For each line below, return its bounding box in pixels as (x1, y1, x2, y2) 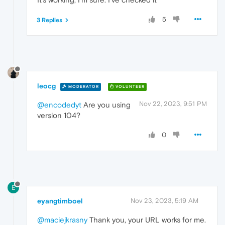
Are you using (81, 100, 131, 109)
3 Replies (37, 17, 62, 24)
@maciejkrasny (37, 215, 87, 224)
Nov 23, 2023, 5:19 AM (131, 196, 198, 204)
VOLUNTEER (114, 84, 145, 89)
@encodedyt (37, 100, 81, 109)
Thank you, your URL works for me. (87, 215, 206, 224)
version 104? (37, 110, 80, 120)
